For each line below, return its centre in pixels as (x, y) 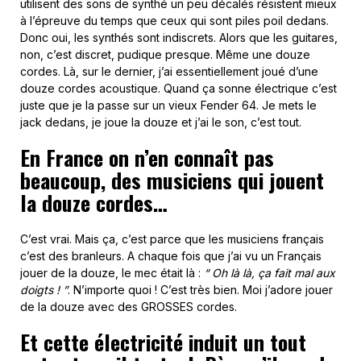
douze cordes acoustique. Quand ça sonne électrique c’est (178, 89)
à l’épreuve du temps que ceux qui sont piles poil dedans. (174, 21)
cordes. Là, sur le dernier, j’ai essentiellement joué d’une (169, 72)
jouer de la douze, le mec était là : (112, 273)
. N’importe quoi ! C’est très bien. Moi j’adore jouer (200, 290)
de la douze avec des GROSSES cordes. (129, 307)
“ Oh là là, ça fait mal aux (270, 273)
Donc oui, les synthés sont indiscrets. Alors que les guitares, (179, 38)
